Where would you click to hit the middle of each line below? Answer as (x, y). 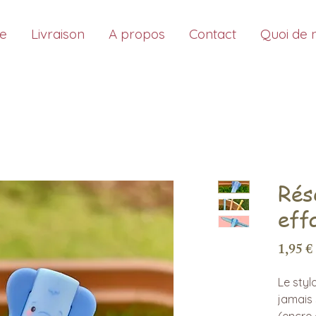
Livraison (58, 34)
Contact (213, 34)
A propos (137, 34)
